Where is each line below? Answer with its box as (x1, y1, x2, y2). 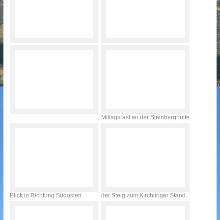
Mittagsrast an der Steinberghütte (101, 114, 190, 121)
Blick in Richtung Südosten (9, 192, 82, 199)
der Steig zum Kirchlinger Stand (101, 192, 186, 199)
